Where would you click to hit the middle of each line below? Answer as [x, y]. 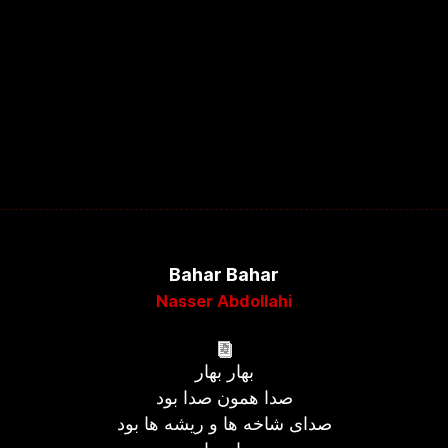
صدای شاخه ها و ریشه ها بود [224, 423]
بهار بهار [224, 371]
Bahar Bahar [224, 274]
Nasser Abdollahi [224, 301]
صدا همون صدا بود [224, 397]
